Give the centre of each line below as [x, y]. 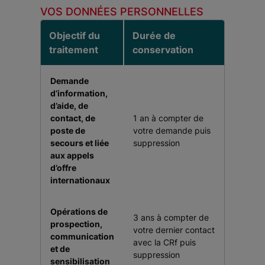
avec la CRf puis [164, 242]
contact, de [73, 118]
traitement [74, 50]
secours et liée [80, 143]
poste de [68, 130]
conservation [163, 50]
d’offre [63, 168]
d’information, [79, 93]
